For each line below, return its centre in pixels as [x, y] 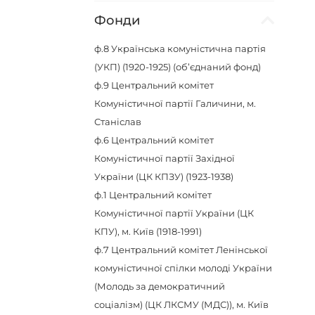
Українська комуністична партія [189, 49]
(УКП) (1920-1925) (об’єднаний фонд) [178, 67]
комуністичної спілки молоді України [184, 268]
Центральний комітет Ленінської [190, 250]
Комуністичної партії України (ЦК [174, 213]
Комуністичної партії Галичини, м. [175, 103]
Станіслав [118, 122]
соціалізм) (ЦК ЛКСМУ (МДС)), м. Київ [182, 304]
